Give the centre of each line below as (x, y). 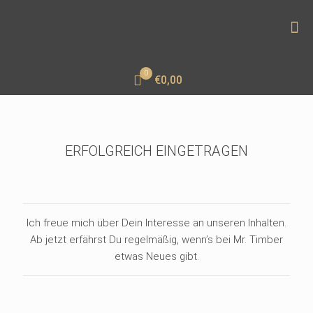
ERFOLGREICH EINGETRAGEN (156, 151)
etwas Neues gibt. (156, 256)
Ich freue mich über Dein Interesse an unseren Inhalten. (156, 223)
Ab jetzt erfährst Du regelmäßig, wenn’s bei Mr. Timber (156, 240)
